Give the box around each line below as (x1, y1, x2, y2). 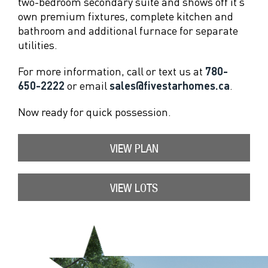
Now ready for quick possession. (18, 105, 171, 118)
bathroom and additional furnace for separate (18, 23, 238, 37)
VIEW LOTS (110, 181, 158, 194)
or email (65, 78, 109, 92)
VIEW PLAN (109, 141, 159, 155)
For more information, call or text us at (18, 64, 205, 78)
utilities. (18, 38, 57, 51)
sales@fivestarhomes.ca (109, 78, 230, 92)
